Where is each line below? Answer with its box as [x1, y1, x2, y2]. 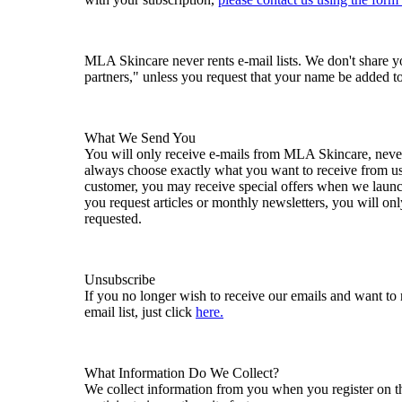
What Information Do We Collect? [84, 364, 279, 380]
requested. [84, 210, 142, 226]
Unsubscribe [84, 271, 155, 287]
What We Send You [84, 129, 196, 145]
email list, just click [84, 303, 196, 319]
